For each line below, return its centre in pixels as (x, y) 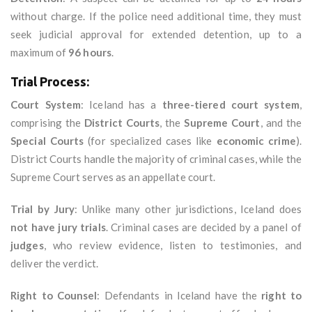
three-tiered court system (231, 105)
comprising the (48, 123)
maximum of (40, 53)
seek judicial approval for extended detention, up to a (156, 34)
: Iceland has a (122, 105)
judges (27, 245)
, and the (281, 123)
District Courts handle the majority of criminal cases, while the (156, 159)
